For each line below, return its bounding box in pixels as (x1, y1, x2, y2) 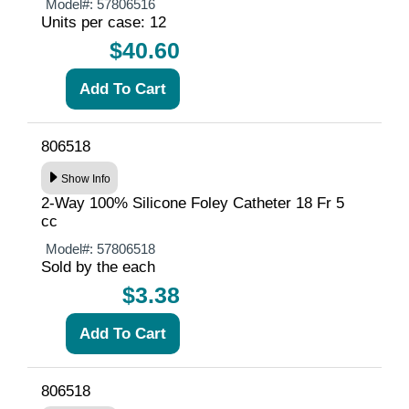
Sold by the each (41, 257, 155, 276)
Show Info (61, 173, 111, 186)
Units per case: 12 (41, 13, 166, 31)
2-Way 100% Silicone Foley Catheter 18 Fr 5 (41, 194, 344, 212)
